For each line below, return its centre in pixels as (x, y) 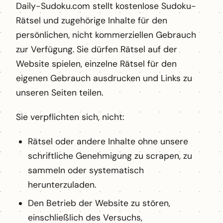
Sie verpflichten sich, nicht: (70, 117)
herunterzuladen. (62, 185)
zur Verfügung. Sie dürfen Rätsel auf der (97, 50)
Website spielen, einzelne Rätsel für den (96, 64)
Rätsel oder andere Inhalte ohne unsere (108, 142)
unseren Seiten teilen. (59, 93)
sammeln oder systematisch (86, 170)
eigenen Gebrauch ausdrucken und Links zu (104, 78)
